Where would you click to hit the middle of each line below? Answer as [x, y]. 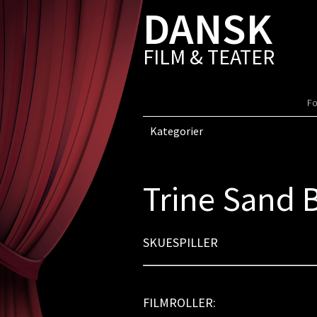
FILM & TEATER [208, 57]
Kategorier [176, 131]
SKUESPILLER [180, 242]
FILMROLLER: [179, 302]
